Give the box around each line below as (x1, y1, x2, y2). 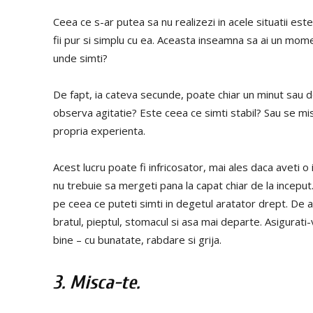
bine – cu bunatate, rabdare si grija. (53, 232, 221, 247)
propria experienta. (53, 123, 145, 138)
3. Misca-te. (53, 271, 140, 293)
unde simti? (53, 50, 108, 65)
